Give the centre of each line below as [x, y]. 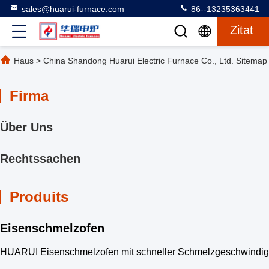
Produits [39, 197]
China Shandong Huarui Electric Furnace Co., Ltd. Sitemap [155, 61]
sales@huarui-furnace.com [73, 9]
